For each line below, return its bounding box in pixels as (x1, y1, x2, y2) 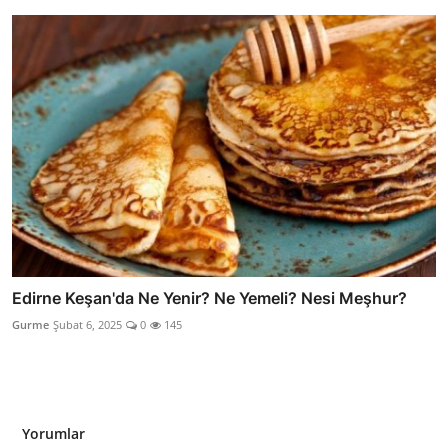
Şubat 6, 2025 (53, 316, 122, 332)
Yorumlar (22, 423, 85, 443)
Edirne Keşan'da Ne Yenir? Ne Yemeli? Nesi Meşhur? (12, 287, 407, 308)
